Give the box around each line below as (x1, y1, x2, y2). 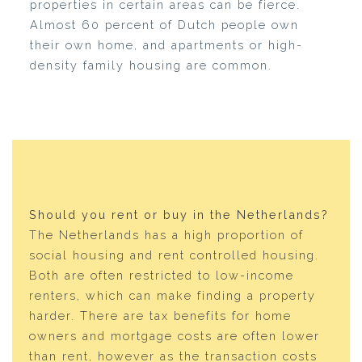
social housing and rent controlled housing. (29, 248, 320, 262)
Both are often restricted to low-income (29, 268, 295, 282)
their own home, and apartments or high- (29, 38, 303, 52)
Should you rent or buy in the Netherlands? (29, 208, 330, 221)
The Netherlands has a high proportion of (29, 228, 305, 242)
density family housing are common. (29, 58, 272, 72)
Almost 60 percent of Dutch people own (29, 18, 299, 32)
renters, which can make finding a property (29, 288, 317, 302)
